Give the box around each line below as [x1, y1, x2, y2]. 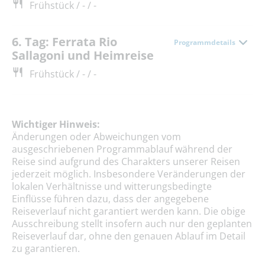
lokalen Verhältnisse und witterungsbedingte [12, 179, 212, 193]
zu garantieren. [12, 241, 80, 255]
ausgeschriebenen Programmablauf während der [12, 142, 232, 156]
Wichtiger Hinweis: [12, 117, 100, 131]
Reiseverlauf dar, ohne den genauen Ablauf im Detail [12, 229, 245, 243]
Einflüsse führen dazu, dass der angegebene [12, 192, 209, 205]
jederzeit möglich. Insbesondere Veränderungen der [12, 167, 245, 180]
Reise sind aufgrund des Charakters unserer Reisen [12, 154, 240, 168]
